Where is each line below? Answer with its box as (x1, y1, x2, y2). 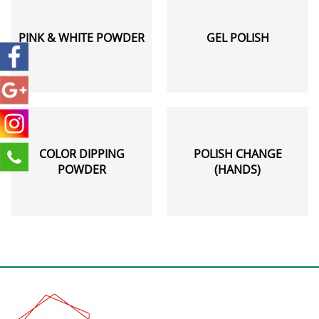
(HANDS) (214, 162, 261, 178)
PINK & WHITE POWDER (19, 30, 145, 46)
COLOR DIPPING (38, 146, 125, 162)
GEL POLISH (206, 30, 269, 46)
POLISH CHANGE (193, 146, 282, 162)
